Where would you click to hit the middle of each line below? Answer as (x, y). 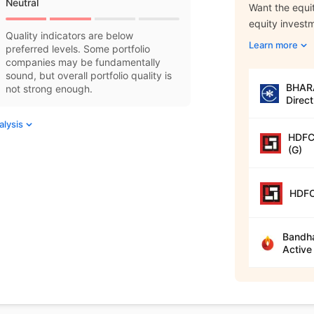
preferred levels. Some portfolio (78, 49)
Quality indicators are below (70, 35)
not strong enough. (49, 89)
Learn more (273, 45)
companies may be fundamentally (83, 62)
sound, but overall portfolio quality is (89, 75)
